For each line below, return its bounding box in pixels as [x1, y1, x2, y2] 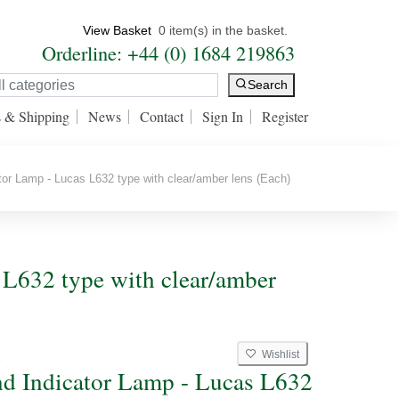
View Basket [83, 23, 151, 37]
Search [248, 77, 288, 93]
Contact [140, 107, 183, 126]
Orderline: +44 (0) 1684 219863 [42, 39, 295, 66]
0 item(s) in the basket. [159, 23, 288, 37]
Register [262, 107, 308, 126]
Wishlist [256, 348, 299, 361]
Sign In [202, 107, 243, 126]
